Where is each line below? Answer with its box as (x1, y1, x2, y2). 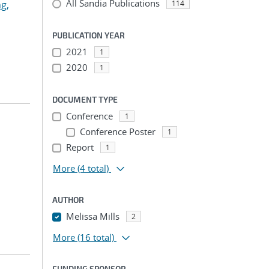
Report (65, 141, 94, 153)
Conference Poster (79, 125, 156, 138)
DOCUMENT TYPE (52, 94, 118, 104)
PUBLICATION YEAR (52, 30, 125, 40)
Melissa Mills (65, 210, 119, 222)
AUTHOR (52, 195, 84, 205)
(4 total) (77, 162, 109, 174)
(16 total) (77, 231, 114, 243)
